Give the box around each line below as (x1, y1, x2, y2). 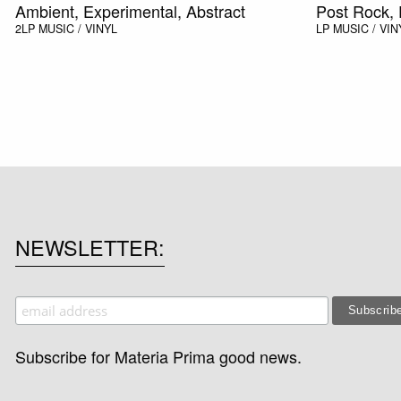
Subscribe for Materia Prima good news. (14, 345, 302, 369)
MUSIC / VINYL (38, 20, 117, 37)
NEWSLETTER (14, 231, 158, 262)
